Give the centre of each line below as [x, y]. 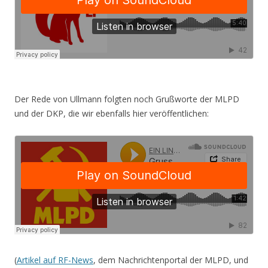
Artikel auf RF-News [55, 260]
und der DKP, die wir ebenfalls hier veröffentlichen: [112, 113]
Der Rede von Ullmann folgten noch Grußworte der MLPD [127, 99]
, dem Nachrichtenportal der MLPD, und [171, 260]
